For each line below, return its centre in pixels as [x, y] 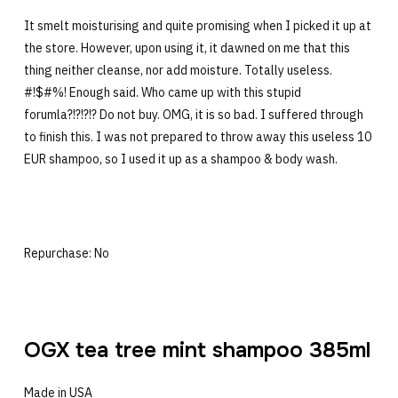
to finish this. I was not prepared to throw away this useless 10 [197, 137]
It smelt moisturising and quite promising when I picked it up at [197, 26]
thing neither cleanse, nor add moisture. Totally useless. [178, 71]
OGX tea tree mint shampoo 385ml [197, 350]
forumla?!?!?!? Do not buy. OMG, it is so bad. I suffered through [193, 115]
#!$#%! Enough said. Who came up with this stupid [162, 93]
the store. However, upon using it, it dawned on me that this [187, 48]
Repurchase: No [66, 254]
